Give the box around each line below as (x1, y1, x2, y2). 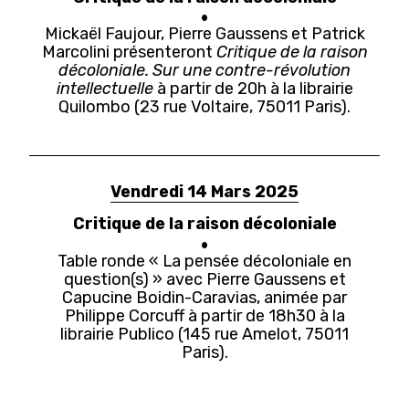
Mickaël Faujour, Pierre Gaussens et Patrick (44, 23, 365, 43)
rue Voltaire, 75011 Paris (160, 96, 341, 116)
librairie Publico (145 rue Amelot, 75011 (60, 323, 349, 343)
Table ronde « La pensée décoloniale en (58, 250, 351, 270)
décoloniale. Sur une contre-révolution (58, 59, 351, 79)
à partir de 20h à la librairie (152, 78, 353, 98)
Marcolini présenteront (41, 41, 216, 61)
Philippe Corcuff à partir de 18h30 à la (64, 305, 345, 325)
